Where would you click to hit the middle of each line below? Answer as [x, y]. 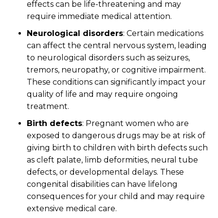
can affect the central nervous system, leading [117, 45]
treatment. [48, 106]
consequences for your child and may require [116, 196]
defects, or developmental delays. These [105, 172]
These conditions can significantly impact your [116, 82]
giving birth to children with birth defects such [117, 148]
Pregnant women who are [136, 123]
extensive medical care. [72, 209]
